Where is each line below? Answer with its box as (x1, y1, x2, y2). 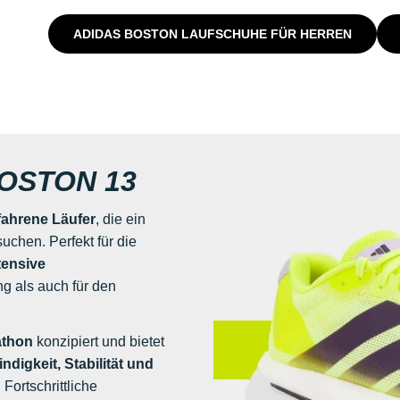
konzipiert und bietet (32, 334, 164, 350)
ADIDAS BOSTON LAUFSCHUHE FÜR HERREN (73, 26, 353, 41)
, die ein (95, 212, 146, 228)
